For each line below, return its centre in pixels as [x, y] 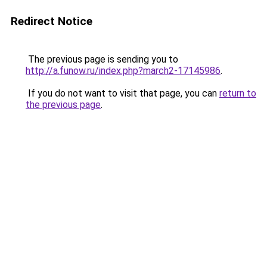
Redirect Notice [52, 21]
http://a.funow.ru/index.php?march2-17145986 [123, 71]
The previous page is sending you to [102, 59]
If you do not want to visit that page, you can [122, 93]
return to [238, 93]
